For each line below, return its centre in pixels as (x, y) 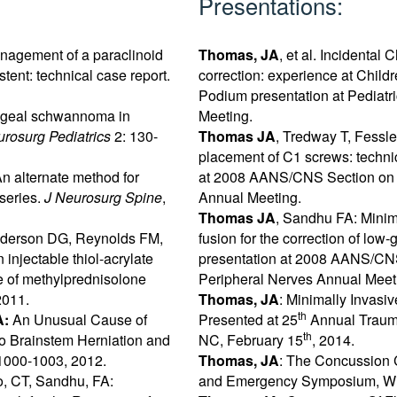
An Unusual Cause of (80, 320)
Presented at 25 (248, 320)
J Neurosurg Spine (104, 198)
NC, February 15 (250, 340)
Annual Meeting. (249, 198)
